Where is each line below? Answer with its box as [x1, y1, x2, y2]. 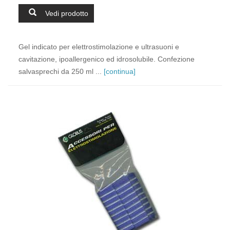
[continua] [104, 67, 136, 75]
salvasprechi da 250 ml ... [18, 67, 104, 75]
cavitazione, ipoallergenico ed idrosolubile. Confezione [18, 55, 195, 63]
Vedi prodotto [45, 9, 88, 17]
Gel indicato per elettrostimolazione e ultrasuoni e [18, 43, 179, 51]
